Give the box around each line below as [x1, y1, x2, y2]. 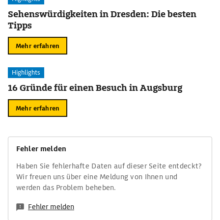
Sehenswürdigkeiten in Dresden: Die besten [8, 8, 196, 20]
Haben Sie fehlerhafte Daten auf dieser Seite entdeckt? [16, 162, 202, 170]
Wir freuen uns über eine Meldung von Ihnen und [16, 172, 178, 181]
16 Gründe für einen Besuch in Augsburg [8, 82, 182, 93]
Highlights [12, 68, 40, 77]
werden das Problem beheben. [16, 183, 116, 192]
